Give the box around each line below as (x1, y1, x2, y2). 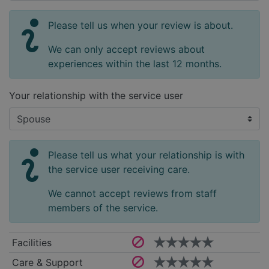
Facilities (11, 237, 52, 249)
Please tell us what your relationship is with (48, 149, 244, 162)
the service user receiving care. (48, 163, 190, 176)
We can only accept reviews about (48, 43, 205, 56)
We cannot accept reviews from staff (48, 187, 217, 200)
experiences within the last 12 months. (48, 58, 222, 70)
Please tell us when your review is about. (48, 19, 233, 32)
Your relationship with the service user (9, 89, 183, 102)
